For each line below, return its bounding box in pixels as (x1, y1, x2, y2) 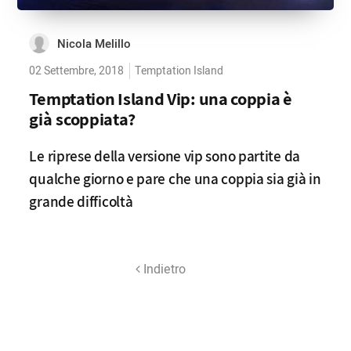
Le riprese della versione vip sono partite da (29, 146, 300, 166)
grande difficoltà (29, 191, 133, 212)
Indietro (139, 260, 186, 279)
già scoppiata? (29, 107, 136, 130)
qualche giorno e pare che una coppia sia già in (29, 168, 321, 189)
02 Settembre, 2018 (29, 63, 125, 79)
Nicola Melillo (57, 35, 132, 52)
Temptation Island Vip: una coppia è (29, 87, 292, 110)
